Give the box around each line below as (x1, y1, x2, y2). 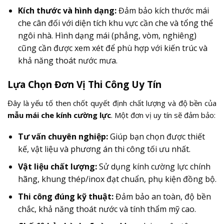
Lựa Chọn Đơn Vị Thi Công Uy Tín (7, 78, 161, 91)
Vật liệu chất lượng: (17, 160, 97, 172)
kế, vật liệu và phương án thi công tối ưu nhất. (17, 143, 190, 155)
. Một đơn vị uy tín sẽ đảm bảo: (111, 109, 215, 120)
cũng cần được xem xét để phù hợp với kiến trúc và (17, 42, 207, 53)
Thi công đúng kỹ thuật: (17, 190, 113, 202)
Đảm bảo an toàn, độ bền (113, 190, 211, 202)
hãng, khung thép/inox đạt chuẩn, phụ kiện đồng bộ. (17, 173, 216, 184)
